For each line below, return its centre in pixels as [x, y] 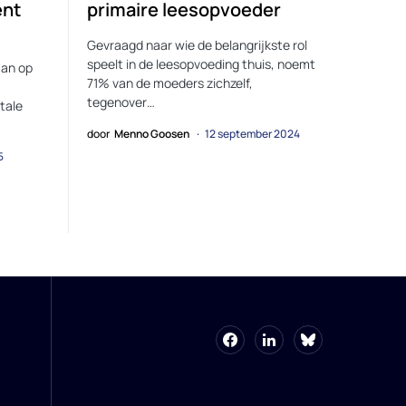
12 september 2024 [252, 134]
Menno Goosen [152, 134]
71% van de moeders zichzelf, [170, 83]
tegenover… [121, 102]
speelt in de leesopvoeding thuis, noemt [201, 64]
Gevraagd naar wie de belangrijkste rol [197, 45]
